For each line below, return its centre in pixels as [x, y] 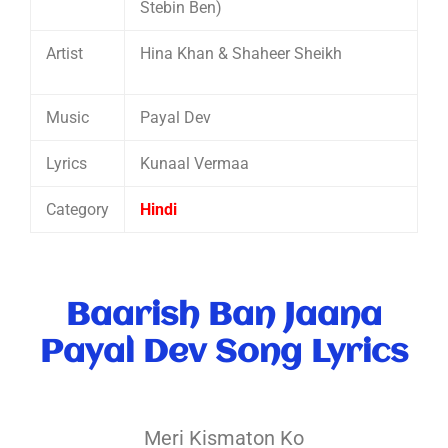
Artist [64, 54]
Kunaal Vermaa [194, 164]
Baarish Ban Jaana [224, 316]
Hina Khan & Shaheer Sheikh [241, 54]
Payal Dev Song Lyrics [224, 353]
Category [77, 210]
